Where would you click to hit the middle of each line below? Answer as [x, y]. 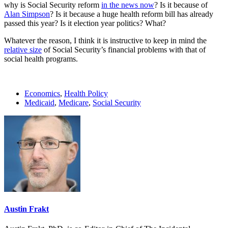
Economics [42, 93]
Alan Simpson [27, 14]
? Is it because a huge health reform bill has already [132, 14]
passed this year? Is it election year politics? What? [85, 23]
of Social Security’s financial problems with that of [124, 49]
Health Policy [86, 93]
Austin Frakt [26, 209]
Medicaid [39, 102]
